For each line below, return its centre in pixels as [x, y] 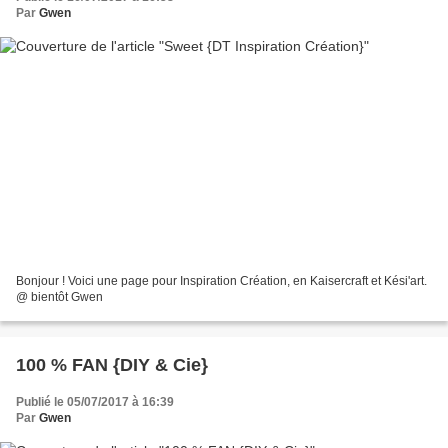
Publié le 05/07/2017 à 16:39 [95, 401]
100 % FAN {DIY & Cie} [112, 364]
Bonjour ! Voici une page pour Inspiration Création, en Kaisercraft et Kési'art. [221, 280]
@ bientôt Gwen [59, 296]
